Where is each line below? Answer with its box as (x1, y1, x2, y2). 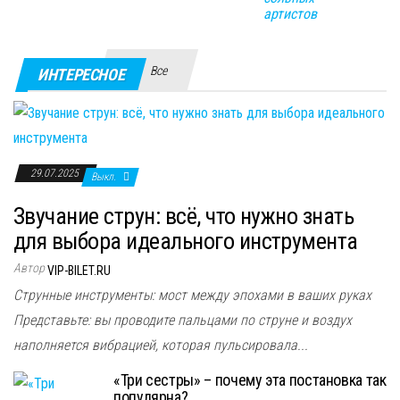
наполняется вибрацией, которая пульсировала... (13, 336, 308, 354)
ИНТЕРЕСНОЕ (37, 64, 125, 84)
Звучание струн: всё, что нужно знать (13, 202, 354, 229)
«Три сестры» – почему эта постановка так (113, 370, 387, 389)
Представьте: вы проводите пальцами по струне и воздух (13, 311, 352, 329)
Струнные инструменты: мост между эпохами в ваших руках (13, 286, 371, 304)
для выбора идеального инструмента (13, 227, 358, 254)
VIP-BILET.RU (47, 262, 111, 278)
